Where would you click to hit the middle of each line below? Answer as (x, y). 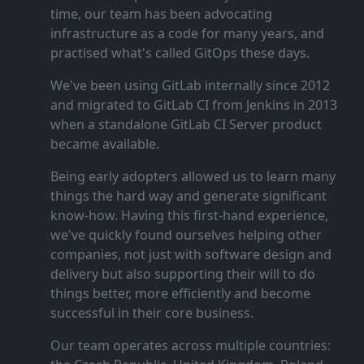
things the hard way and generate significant (188, 196)
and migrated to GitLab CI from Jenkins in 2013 (193, 105)
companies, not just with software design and (191, 255)
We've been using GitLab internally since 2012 (190, 86)
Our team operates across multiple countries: (190, 346)
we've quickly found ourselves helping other (186, 235)
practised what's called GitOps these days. (180, 53)
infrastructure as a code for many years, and (187, 34)
